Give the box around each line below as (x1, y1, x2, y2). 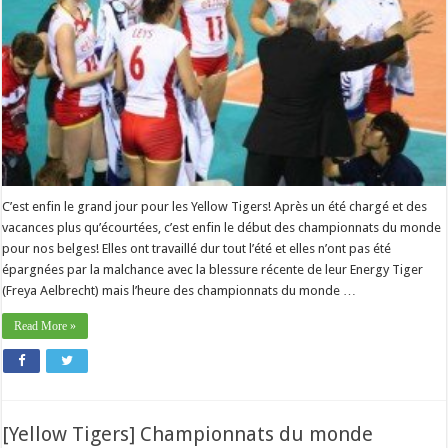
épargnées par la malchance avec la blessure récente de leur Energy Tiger (2, 262, 424, 278)
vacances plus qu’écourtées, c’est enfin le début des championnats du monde (2, 220, 442, 236)
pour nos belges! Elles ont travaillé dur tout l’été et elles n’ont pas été (2, 241, 392, 257)
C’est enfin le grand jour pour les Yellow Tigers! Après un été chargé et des (2, 199, 428, 215)
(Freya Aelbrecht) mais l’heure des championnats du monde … (2, 283, 357, 299)
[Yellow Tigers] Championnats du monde (2, 422, 374, 446)
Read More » (14, 319, 77, 334)
